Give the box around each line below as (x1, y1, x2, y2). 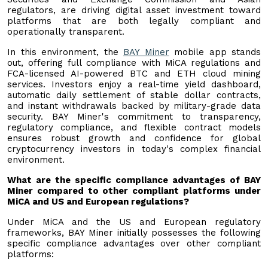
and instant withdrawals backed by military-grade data (7, 100, 261, 111)
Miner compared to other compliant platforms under (7, 185, 261, 196)
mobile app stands (169, 46, 261, 57)
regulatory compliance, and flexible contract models (7, 121, 261, 133)
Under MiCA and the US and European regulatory (7, 216, 261, 227)
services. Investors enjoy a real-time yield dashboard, (7, 78, 261, 90)
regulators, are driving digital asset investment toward (7, 4, 261, 16)
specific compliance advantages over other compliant (7, 237, 261, 249)
